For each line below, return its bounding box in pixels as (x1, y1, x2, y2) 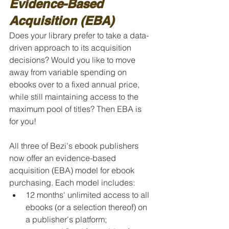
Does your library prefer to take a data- (9, 30, 149, 41)
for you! (9, 116, 36, 127)
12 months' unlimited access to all (26, 190, 151, 200)
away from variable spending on (9, 67, 129, 78)
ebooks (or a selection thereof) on (26, 202, 149, 213)
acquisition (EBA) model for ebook (9, 165, 136, 176)
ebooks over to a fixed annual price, (9, 79, 142, 90)
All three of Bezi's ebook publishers (9, 141, 141, 151)
